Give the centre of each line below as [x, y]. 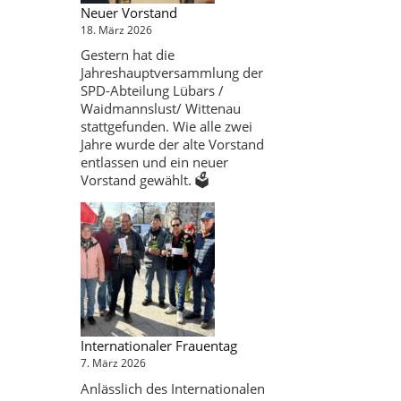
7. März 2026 [113, 363]
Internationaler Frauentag [158, 346]
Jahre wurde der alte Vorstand [172, 144]
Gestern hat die [127, 55]
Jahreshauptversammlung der [171, 73]
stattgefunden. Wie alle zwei [166, 126]
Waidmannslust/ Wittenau [160, 108]
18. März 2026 [116, 30]
